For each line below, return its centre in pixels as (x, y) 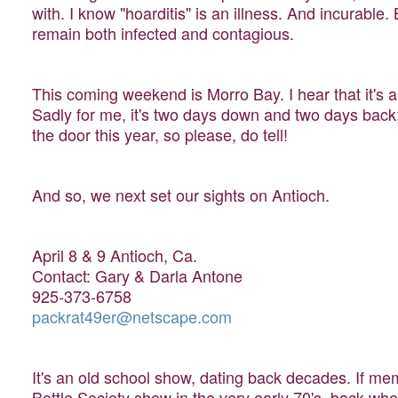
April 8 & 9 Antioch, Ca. (115, 255)
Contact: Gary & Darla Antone (138, 276)
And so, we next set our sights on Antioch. (181, 195)
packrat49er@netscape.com (132, 317)
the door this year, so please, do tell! (160, 135)
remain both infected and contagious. (163, 33)
